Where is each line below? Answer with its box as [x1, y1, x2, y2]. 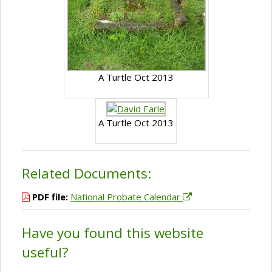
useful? [22, 243, 69, 262]
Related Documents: [22, 164, 151, 183]
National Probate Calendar [70, 191, 183, 203]
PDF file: [32, 191, 68, 203]
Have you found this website [22, 223, 203, 243]
